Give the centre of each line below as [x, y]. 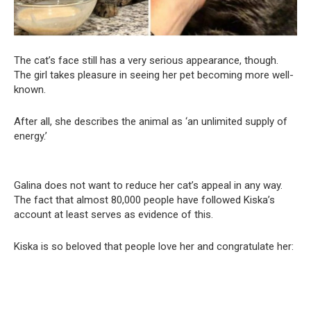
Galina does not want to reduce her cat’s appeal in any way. [148, 186]
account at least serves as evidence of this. [114, 215]
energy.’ [31, 136]
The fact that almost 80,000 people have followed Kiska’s [144, 200]
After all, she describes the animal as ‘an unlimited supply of [151, 122]
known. [30, 90]
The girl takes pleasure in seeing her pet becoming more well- [154, 75]
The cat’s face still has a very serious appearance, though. [146, 61]
